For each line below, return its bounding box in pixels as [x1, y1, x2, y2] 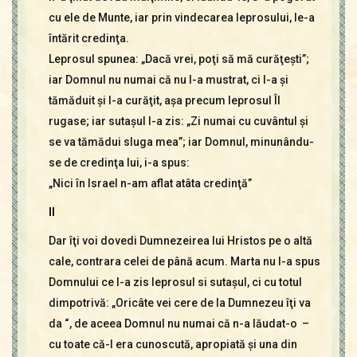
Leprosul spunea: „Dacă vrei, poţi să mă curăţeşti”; [48, 53, 309, 65]
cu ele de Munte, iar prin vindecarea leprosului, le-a [48, 11, 315, 24]
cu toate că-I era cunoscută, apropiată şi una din [48, 338, 297, 351]
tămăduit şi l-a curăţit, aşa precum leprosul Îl [48, 94, 280, 107]
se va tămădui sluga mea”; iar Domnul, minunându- [48, 135, 314, 148]
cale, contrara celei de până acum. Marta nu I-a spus [48, 255, 320, 268]
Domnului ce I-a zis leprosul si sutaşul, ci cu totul [48, 276, 302, 288]
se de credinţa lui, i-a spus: [48, 156, 190, 169]
